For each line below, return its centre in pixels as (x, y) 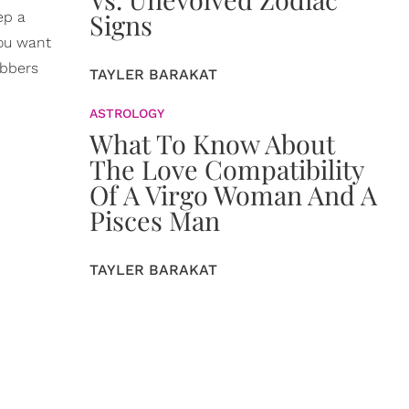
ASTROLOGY (127, 113)
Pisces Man (155, 220)
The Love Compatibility (227, 169)
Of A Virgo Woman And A (233, 194)
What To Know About (212, 143)
